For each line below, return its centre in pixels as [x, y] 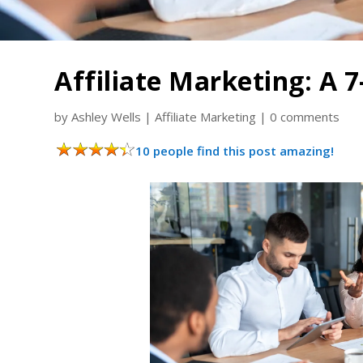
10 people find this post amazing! [235, 150]
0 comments [305, 116]
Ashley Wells [107, 116]
